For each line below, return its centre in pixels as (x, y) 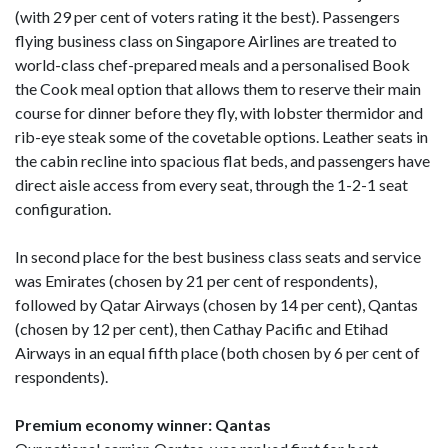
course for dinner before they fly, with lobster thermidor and (219, 112)
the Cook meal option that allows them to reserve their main (218, 88)
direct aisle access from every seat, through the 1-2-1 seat (211, 184)
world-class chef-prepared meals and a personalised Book (212, 64)
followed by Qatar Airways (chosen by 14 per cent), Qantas (216, 304)
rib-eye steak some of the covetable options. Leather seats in (221, 136)
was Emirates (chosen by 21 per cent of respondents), (196, 280)
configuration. (63, 208)
